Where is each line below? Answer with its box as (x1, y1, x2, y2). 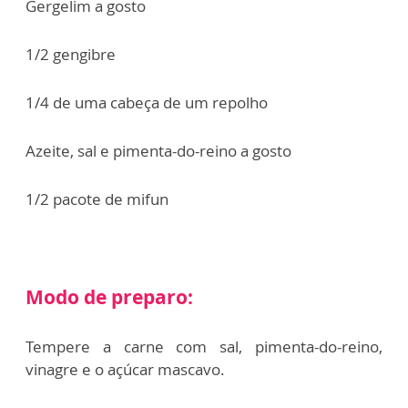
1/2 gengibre (25, 43, 116, 65)
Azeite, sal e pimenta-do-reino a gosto (25, 139, 291, 161)
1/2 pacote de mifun (25, 188, 168, 209)
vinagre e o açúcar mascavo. (25, 358, 225, 380)
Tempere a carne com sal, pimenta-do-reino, (25, 335, 382, 357)
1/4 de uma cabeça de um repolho (25, 91, 268, 113)
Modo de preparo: (25, 283, 193, 310)
